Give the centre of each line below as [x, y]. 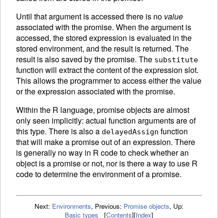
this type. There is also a [59, 131]
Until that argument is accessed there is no [90, 16]
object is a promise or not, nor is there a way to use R [107, 163]
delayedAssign [130, 132]
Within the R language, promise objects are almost [103, 110]
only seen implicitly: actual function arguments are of [106, 120]
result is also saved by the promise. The [85, 59]
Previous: [109, 206]
